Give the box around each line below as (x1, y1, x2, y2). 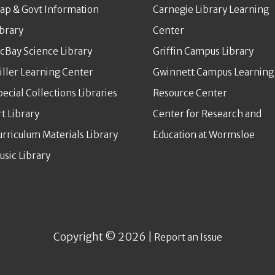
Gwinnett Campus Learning (153, 66, 274, 79)
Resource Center (153, 87, 227, 99)
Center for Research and (153, 108, 261, 120)
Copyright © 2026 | (53, 230, 154, 244)
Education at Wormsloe (153, 129, 255, 141)
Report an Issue (153, 231, 222, 244)
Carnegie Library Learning (153, 4, 269, 16)
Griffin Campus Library (153, 45, 254, 58)
